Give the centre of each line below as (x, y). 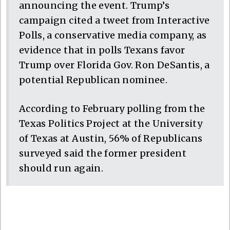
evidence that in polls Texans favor (102, 50)
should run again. (61, 168)
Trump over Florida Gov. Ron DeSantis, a (114, 65)
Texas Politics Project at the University (111, 123)
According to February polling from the (112, 108)
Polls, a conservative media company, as (113, 35)
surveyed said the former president (103, 153)
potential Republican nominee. (93, 80)
